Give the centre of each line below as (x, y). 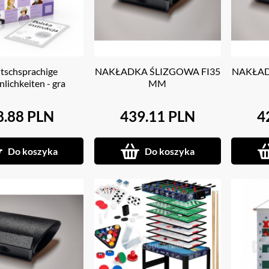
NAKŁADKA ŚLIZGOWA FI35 (157, 71)
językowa (21, 95)
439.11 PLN (157, 116)
